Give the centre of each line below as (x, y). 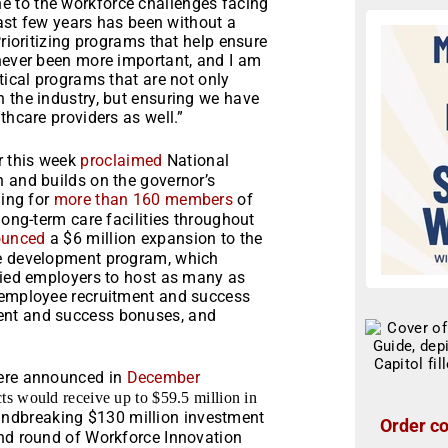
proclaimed (121, 160)
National (196, 160)
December (163, 377)
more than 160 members (143, 199)
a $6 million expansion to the (154, 238)
